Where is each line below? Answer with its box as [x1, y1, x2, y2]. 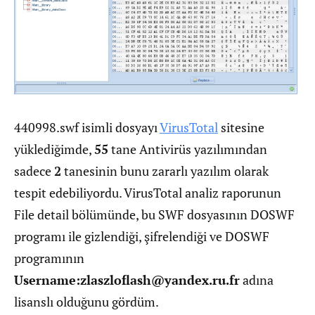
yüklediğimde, [14, 140, 94, 157]
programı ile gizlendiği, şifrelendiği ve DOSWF [14, 227, 269, 245]
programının [14, 249, 84, 266]
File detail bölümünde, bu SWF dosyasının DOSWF [14, 205, 295, 223]
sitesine [218, 118, 264, 136]
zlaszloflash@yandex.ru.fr [80, 271, 240, 288]
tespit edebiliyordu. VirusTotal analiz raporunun [14, 184, 281, 201]
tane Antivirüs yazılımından [108, 140, 267, 157]
